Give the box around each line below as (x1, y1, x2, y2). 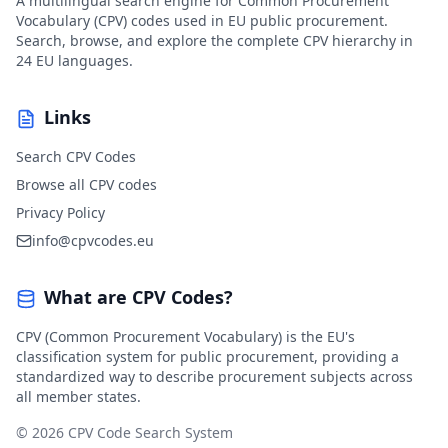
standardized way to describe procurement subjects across (16, 367, 413, 386)
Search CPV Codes (16, 147, 136, 166)
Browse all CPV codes (16, 175, 157, 194)
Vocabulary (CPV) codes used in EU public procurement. (16, 11, 388, 30)
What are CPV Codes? (44, 285, 233, 309)
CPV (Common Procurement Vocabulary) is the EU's (16, 327, 355, 346)
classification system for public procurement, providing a (16, 347, 399, 366)
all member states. (16, 387, 141, 406)
